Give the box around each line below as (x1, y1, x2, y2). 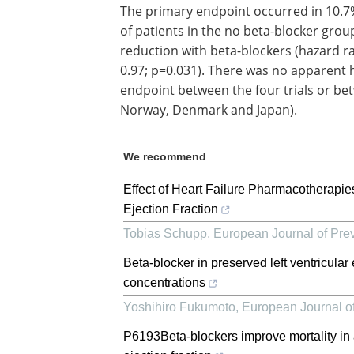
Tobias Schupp (123, 227, 207, 240)
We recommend (123, 150, 206, 163)
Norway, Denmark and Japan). (120, 101, 297, 119)
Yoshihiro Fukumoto (123, 300, 235, 314)
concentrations (123, 276, 205, 289)
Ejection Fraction (123, 202, 218, 216)
